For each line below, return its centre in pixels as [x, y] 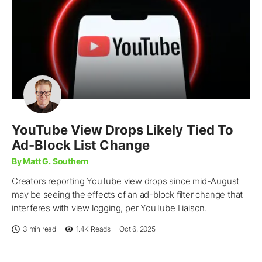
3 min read [39, 229]
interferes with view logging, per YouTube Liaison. [109, 208]
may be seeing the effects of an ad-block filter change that [127, 194]
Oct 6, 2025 [137, 229]
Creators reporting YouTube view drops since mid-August [126, 181]
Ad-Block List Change [81, 145]
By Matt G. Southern [51, 161]
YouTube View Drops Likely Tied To [123, 130]
